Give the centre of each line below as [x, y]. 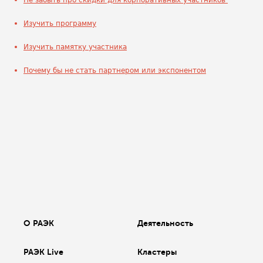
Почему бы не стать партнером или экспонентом [115, 70]
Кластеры [157, 252]
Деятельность [166, 223]
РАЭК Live [43, 252]
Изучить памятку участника [75, 47]
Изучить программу [60, 23]
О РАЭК [39, 223]
